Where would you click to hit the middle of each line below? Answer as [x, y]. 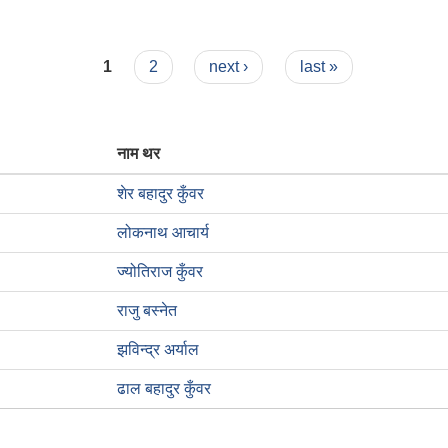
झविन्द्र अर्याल [158, 349]
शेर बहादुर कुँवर [160, 193]
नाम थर [138, 153]
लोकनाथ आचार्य [163, 232]
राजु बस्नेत [147, 310]
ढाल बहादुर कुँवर [164, 388]
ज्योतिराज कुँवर [160, 271]
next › [229, 66]
